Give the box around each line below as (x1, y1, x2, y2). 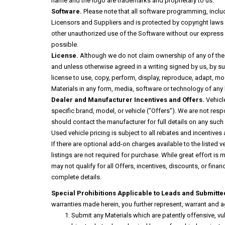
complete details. (51, 173, 101, 181)
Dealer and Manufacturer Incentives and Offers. (51, 96, 204, 103)
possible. (51, 41, 78, 48)
